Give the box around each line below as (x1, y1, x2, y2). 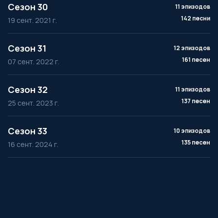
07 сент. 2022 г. (8, 57, 59, 66)
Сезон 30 (8, 1, 48, 13)
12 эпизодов (174, 44, 210, 52)
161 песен (182, 55, 210, 64)
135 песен (182, 138, 210, 146)
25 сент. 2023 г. (8, 98, 59, 108)
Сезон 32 (8, 84, 48, 95)
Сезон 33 (8, 125, 47, 137)
